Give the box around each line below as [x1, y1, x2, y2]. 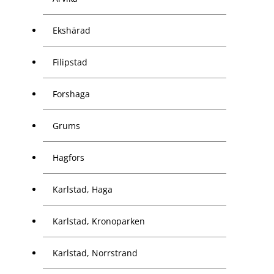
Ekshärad [53, 24, 91, 37]
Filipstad [53, 56, 87, 68]
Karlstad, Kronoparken [53, 215, 145, 228]
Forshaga [53, 88, 90, 100]
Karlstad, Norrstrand [53, 247, 138, 259]
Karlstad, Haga [53, 183, 113, 196]
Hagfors [53, 152, 84, 164]
